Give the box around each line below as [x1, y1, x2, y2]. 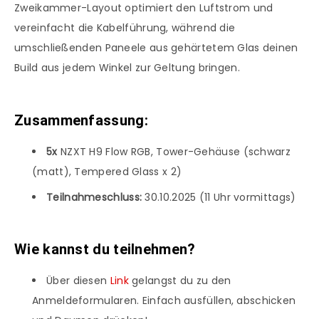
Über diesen [46, 273, 110, 288]
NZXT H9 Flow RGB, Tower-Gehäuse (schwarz [60, 144, 291, 159]
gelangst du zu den [132, 273, 231, 288]
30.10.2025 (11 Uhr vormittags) [145, 189, 296, 204]
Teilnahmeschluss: [46, 189, 145, 204]
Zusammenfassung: [14, 112, 148, 130]
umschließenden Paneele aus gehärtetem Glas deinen [14, 41, 298, 56]
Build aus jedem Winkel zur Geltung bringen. [14, 61, 244, 75]
